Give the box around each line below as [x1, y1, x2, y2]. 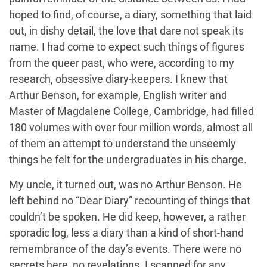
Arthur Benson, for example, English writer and [9, 89, 227, 102]
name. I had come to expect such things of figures [9, 41, 244, 54]
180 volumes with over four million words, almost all [9, 121, 253, 134]
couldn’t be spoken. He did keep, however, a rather [9, 210, 246, 223]
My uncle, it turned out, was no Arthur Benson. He [9, 178, 242, 191]
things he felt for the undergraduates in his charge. [9, 153, 247, 166]
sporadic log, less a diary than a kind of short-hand [9, 226, 244, 240]
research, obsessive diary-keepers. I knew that [9, 73, 228, 86]
